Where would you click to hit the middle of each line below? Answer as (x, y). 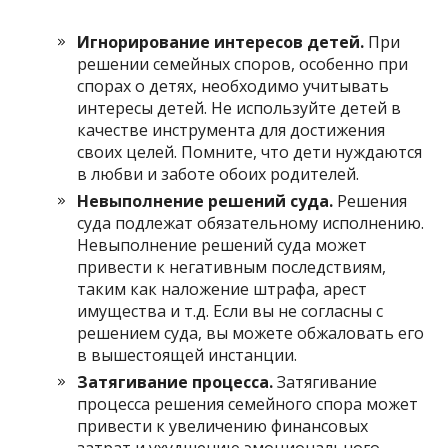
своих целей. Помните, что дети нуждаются (250, 151)
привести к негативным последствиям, (232, 266)
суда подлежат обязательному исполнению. (251, 222)
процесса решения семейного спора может (248, 403)
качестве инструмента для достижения (231, 129)
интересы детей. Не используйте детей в (239, 107)
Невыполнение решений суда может (222, 244)
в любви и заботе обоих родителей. (218, 173)
